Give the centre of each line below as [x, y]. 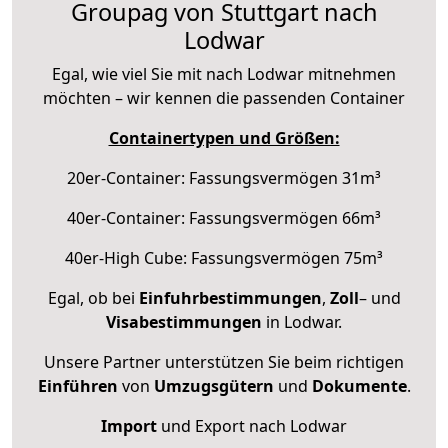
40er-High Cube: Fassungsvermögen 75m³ [224, 257]
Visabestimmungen [184, 321]
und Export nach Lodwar [252, 425]
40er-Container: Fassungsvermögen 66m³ [224, 217]
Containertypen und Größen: [224, 137]
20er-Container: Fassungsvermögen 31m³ [224, 177]
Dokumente [359, 385]
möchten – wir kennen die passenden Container [224, 97]
